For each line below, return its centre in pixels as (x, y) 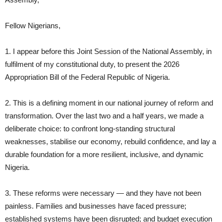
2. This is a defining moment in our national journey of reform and (109, 103)
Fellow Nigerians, (33, 26)
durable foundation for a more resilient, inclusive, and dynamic (104, 155)
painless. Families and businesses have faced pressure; (96, 206)
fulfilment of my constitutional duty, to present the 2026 (92, 64)
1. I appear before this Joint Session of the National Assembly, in (108, 52)
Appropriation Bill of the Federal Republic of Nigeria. (87, 77)
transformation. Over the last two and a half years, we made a (104, 116)
